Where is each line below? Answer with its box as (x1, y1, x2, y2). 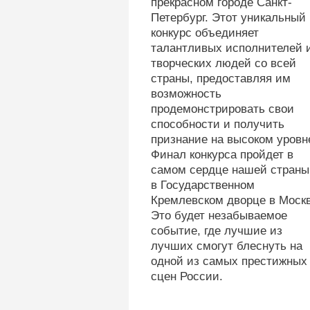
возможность (150, 87, 221, 100)
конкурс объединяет (150, 26, 259, 39)
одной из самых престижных (150, 255, 307, 268)
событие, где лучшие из (150, 224, 282, 237)
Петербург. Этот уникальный (150, 11, 306, 24)
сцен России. (150, 270, 223, 283)
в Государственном (150, 179, 255, 192)
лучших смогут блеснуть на (150, 239, 302, 253)
